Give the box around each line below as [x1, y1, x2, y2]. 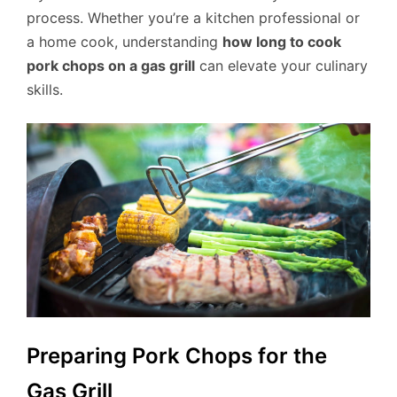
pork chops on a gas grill [27, 56, 195, 74]
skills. [27, 80, 63, 98]
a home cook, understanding [27, 32, 222, 51]
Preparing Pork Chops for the [27, 342, 327, 369]
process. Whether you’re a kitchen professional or [27, 8, 360, 27]
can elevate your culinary [195, 56, 368, 74]
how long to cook [222, 32, 341, 51]
